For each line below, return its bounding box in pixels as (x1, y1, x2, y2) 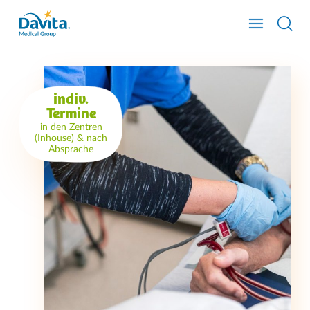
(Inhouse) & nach (35, 133, 108, 144)
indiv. (53, 91, 89, 109)
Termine (46, 106, 96, 123)
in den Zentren (39, 122, 102, 133)
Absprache (48, 144, 94, 155)
